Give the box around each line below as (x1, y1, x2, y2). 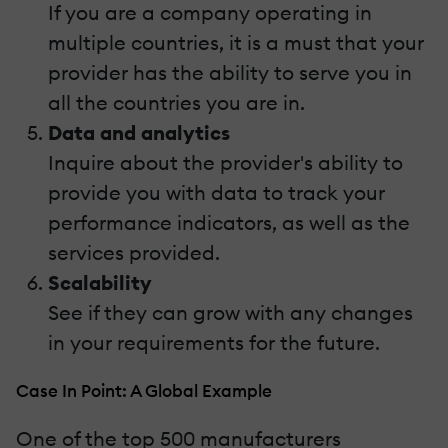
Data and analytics (48, 119, 230, 145)
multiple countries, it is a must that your (48, 29, 424, 55)
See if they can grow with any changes (48, 299, 413, 325)
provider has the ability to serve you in (48, 59, 412, 85)
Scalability (48, 269, 152, 295)
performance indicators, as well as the (48, 209, 410, 235)
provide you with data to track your (48, 179, 385, 205)
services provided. (48, 239, 220, 265)
